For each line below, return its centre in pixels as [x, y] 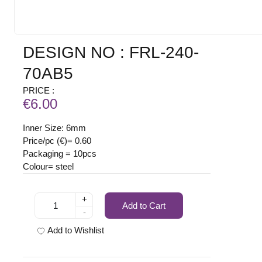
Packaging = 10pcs [60, 154]
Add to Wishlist [76, 230]
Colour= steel [49, 167]
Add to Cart [144, 205]
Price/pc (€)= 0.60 [57, 141]
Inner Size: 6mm [55, 128]
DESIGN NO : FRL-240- [111, 53]
